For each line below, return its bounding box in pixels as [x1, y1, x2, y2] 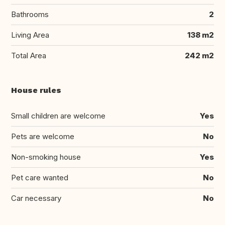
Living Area [11, 30, 49, 40]
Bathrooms [11, 10, 49, 20]
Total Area [11, 51, 46, 61]
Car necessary [11, 193, 61, 203]
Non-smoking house [11, 152, 81, 162]
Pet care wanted [11, 173, 68, 183]
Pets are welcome [11, 132, 74, 142]
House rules [11, 85, 61, 95]
